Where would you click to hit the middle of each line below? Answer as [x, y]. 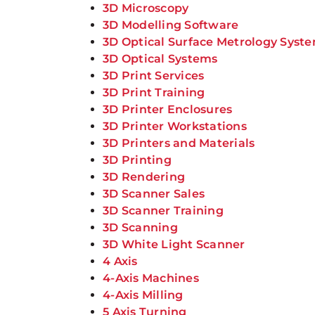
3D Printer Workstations [175, 126]
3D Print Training [154, 92]
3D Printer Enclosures [168, 109]
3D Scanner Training [163, 211]
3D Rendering [144, 177]
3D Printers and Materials [179, 143]
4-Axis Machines [151, 278]
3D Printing [137, 160]
